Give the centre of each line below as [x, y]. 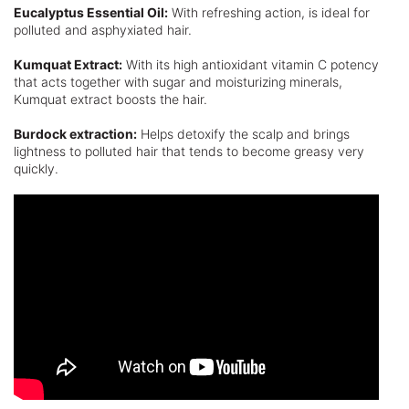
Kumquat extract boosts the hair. [110, 99]
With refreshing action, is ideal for [269, 12]
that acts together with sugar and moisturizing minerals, [178, 82]
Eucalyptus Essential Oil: [91, 12]
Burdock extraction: [75, 134]
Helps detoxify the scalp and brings [243, 134]
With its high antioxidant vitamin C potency [251, 64]
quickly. [36, 168]
